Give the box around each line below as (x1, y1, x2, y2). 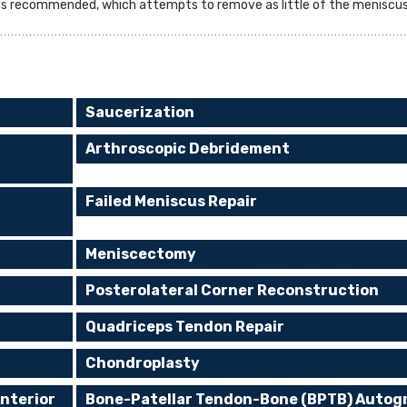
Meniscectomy (85, 245, 197, 263)
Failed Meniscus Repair (85, 193, 258, 210)
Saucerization (85, 104, 195, 121)
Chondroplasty (85, 354, 201, 372)
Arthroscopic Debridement (85, 140, 291, 157)
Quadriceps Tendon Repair (85, 318, 285, 335)
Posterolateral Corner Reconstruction (85, 282, 380, 299)
